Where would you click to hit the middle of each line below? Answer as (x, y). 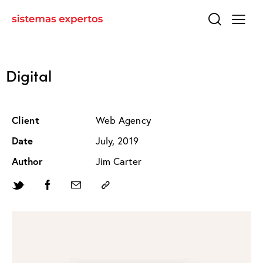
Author (27, 161)
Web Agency (123, 120)
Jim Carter (118, 161)
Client (26, 120)
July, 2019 (117, 141)
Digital (29, 75)
